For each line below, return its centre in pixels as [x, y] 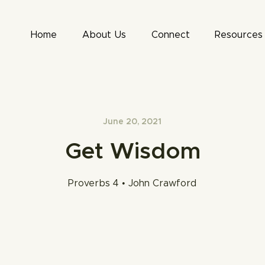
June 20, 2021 [132, 122]
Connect [170, 35]
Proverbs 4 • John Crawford [132, 183]
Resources [239, 35]
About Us [104, 35]
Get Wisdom [132, 152]
